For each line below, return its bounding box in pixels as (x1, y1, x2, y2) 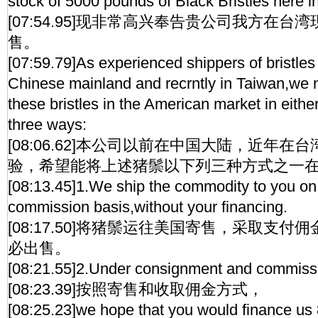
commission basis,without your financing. (8, 198, 287, 216)
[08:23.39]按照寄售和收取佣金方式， (8, 280, 263, 298)
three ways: (8, 116, 87, 133)
